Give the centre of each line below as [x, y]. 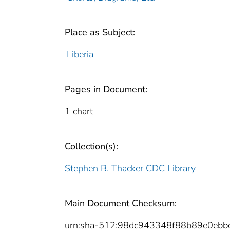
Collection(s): [91, 147]
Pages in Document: [106, 90]
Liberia [80, 55]
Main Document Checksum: [121, 204]
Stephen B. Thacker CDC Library [130, 169]
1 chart [79, 112]
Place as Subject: [100, 33]
